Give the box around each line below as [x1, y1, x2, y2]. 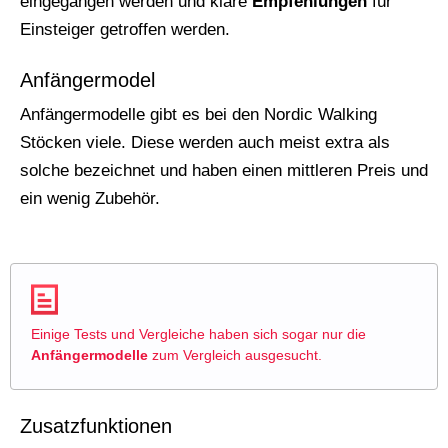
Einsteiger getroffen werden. [20, 20, 230, 40]
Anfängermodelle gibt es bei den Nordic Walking [20, 105, 377, 125]
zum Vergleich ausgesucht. [148, 347, 322, 364]
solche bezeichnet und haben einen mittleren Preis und [20, 161, 428, 181]
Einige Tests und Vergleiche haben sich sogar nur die [31, 326, 366, 343]
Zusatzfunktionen [20, 415, 172, 438]
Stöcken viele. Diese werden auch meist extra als [20, 133, 390, 153]
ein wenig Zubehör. [20, 189, 160, 209]
